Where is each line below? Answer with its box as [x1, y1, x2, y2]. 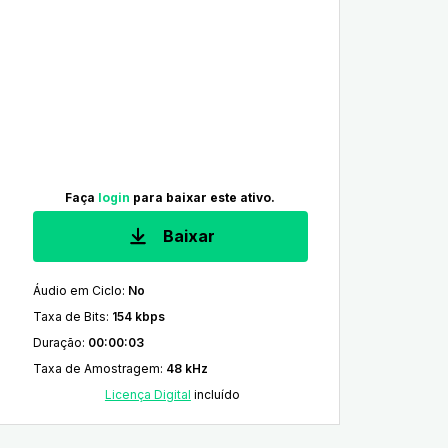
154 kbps [111, 309, 165, 324]
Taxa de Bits [32, 309, 106, 324]
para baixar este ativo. [130, 190, 276, 206]
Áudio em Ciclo [32, 283, 122, 298]
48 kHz [165, 361, 208, 376]
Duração [32, 335, 82, 350]
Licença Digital [104, 387, 191, 402]
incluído [190, 387, 240, 402]
